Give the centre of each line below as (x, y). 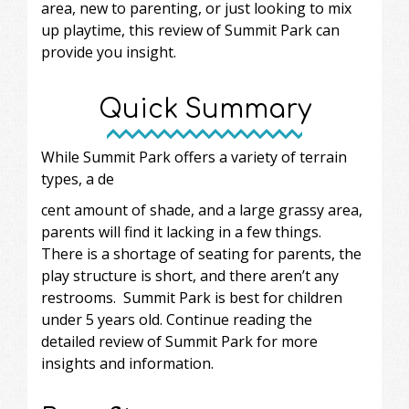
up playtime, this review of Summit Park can (190, 30)
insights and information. (127, 363)
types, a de (78, 178)
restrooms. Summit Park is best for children (192, 297)
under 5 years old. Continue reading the (177, 319)
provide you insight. (109, 52)
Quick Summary (204, 109)
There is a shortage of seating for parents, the (201, 253)
